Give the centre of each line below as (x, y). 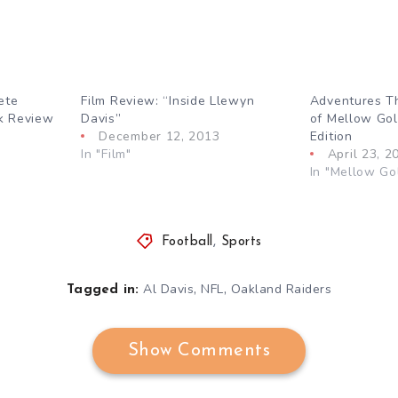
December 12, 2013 (159, 136)
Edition (331, 136)
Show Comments (199, 350)
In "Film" (106, 154)
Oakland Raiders (281, 289)
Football (187, 242)
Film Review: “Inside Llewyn (168, 100)
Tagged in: (103, 290)
